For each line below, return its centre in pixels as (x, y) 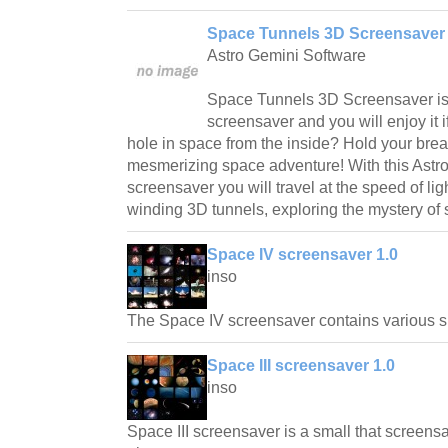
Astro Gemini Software (286, 55)
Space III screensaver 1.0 (301, 365)
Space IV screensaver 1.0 (302, 254)
